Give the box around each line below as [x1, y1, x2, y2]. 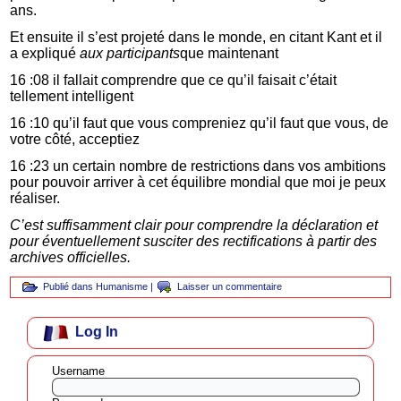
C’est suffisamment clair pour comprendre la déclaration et [10, 217, 379, 233]
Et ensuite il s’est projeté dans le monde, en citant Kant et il [10, 29, 383, 45]
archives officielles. [10, 249, 132, 265]
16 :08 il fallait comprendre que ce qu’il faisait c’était [10, 72, 337, 88]
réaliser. [10, 190, 61, 206]
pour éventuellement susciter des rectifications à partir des [10, 233, 378, 249]
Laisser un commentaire [177, 280, 283, 292]
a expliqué [10, 45, 81, 61]
